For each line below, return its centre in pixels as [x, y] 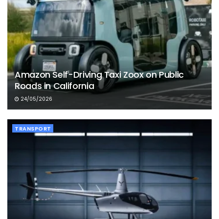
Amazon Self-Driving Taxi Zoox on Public [99, 75]
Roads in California [55, 86]
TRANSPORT [33, 129]
